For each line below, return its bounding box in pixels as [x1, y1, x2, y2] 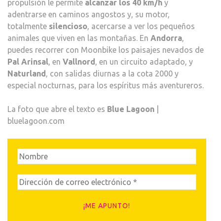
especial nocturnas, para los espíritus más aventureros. [7, 80, 204, 90]
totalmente [7, 21, 49, 31]
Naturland [7, 69, 46, 78]
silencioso [49, 21, 87, 31]
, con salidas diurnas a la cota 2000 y [46, 69, 179, 78]
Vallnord [63, 57, 95, 66]
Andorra [150, 33, 182, 42]
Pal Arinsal [7, 57, 48, 66]
